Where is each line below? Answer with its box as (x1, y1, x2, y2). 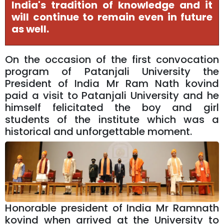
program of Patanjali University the (5, 64, 219, 78)
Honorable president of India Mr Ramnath (5, 201, 219, 215)
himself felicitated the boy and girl (5, 100, 219, 114)
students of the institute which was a (5, 112, 219, 126)
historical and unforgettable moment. (5, 124, 192, 138)
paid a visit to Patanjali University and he (5, 88, 219, 102)
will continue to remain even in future (11, 9, 212, 24)
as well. (11, 21, 49, 36)
